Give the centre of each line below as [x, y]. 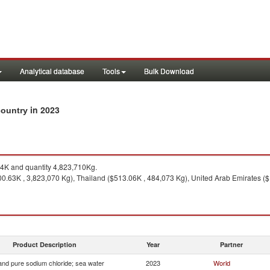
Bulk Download [169, 71]
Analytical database [52, 71]
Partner [231, 244]
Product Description [45, 244]
